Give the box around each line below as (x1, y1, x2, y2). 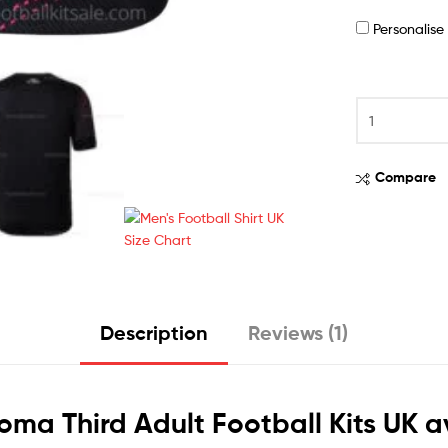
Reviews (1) (248, 320, 348, 346)
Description (100, 320, 208, 346)
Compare (375, 168, 437, 187)
